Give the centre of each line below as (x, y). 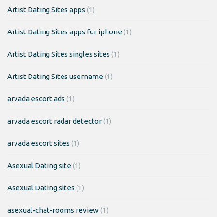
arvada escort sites (39, 143)
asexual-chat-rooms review (53, 210)
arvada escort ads (36, 98)
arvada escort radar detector (54, 121)
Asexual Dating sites (41, 187)
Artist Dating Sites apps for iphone (65, 31)
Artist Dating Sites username (55, 76)
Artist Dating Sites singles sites (59, 54)
